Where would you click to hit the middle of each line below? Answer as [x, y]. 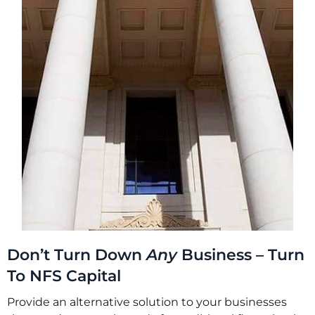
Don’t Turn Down [77, 255]
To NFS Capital [64, 276]
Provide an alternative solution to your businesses [147, 302]
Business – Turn [243, 255]
